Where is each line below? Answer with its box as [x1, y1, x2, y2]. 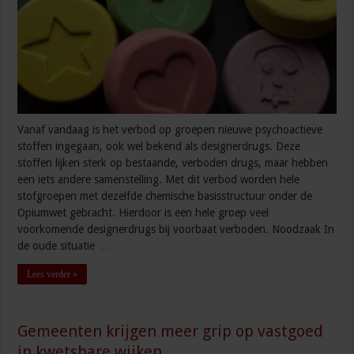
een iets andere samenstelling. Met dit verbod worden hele [17, 172, 300, 186]
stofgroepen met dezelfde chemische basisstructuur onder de [17, 189, 313, 202]
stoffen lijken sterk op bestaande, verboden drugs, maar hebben [17, 156, 329, 169]
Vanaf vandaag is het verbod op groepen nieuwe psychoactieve [17, 122, 323, 136]
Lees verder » [27, 268, 78, 280]
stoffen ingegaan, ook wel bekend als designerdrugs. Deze [17, 139, 301, 153]
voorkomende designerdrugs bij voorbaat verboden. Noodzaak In [17, 222, 335, 235]
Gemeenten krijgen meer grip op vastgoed [17, 321, 324, 341]
